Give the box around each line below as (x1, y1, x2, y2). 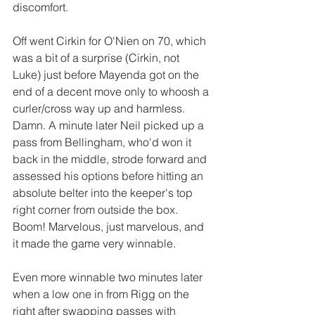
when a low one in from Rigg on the (13, 287, 192, 302)
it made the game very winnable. (13, 236, 179, 251)
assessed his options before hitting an (13, 169, 206, 184)
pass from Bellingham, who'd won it (13, 135, 194, 150)
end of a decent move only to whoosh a (13, 84, 212, 99)
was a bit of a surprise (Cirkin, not (13, 51, 182, 65)
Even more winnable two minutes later (13, 270, 205, 285)
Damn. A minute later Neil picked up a (13, 118, 207, 133)
